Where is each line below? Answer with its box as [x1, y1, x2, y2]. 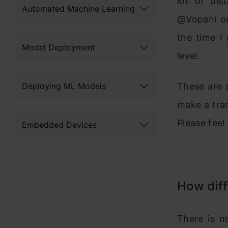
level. [177, 50, 200, 61]
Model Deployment [22, 42, 95, 52]
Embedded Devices [22, 119, 97, 130]
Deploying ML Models [22, 80, 106, 91]
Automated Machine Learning [22, 3, 135, 14]
